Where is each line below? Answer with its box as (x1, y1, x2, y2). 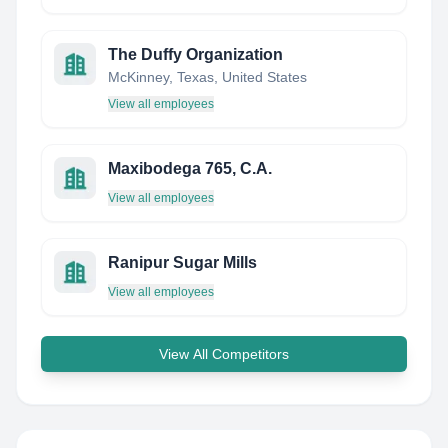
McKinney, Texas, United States (108, 69, 307, 85)
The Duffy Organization (108, 46, 283, 63)
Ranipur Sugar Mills (108, 254, 257, 271)
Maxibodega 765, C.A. (108, 160, 272, 177)
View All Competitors (159, 346, 289, 362)
